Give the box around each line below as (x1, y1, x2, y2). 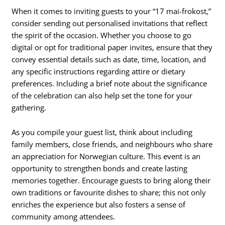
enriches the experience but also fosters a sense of (12, 199, 186, 210)
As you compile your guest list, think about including (12, 127, 193, 138)
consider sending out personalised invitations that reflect (12, 18, 208, 28)
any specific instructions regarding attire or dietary (12, 66, 186, 76)
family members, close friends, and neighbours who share (12, 139, 213, 150)
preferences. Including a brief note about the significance (12, 78, 207, 88)
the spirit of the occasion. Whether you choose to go (12, 30, 192, 40)
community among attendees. (12, 211, 116, 222)
